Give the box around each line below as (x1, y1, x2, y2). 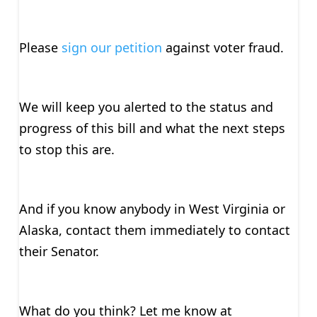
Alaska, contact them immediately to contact (18, 221, 290, 238)
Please (18, 38, 62, 56)
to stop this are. (18, 140, 115, 158)
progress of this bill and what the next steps (18, 119, 285, 137)
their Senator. (18, 242, 99, 260)
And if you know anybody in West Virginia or (18, 200, 285, 217)
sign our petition (61, 38, 162, 56)
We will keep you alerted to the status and (18, 98, 273, 115)
